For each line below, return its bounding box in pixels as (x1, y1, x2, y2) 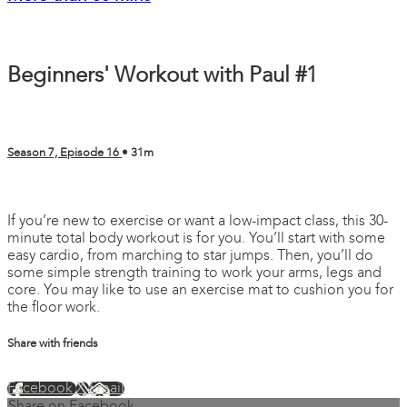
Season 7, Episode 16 (7, 147, 122, 160)
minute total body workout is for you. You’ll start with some (7, 231, 385, 246)
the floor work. (7, 300, 100, 315)
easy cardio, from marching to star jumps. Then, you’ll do (7, 248, 373, 263)
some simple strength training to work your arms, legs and (7, 265, 382, 281)
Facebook (7, 382, 76, 396)
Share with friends (7, 337, 98, 350)
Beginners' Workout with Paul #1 (7, 65, 317, 88)
